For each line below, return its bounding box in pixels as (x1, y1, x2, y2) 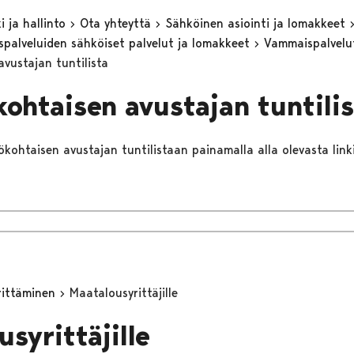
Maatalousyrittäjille (69, 284, 178, 300)
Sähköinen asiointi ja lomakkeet (164, 15, 349, 31)
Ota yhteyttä (79, 15, 155, 31)
